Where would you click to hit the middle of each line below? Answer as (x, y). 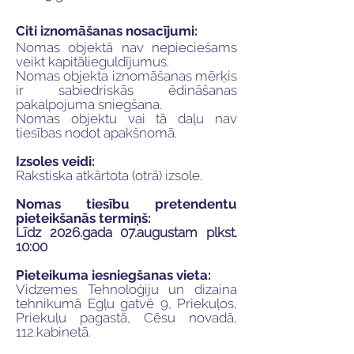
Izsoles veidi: (55, 161)
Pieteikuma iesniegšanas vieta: (113, 275)
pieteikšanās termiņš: (83, 218)
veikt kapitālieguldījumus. (92, 62)
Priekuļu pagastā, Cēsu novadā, (126, 318)
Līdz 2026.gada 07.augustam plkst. (126, 232)
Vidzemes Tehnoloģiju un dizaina (126, 289)
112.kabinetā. (53, 332)
